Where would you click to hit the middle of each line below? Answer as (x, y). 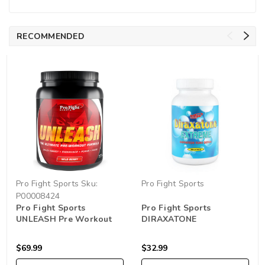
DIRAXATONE (169, 219)
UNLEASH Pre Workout (64, 219)
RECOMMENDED (51, 37)
